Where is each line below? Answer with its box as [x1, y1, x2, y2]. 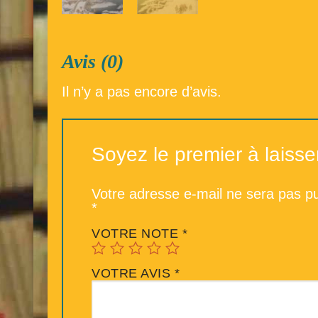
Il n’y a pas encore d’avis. [62, 84, 221, 100]
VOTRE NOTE [92, 226, 182, 241]
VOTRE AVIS [92, 266, 175, 281]
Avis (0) [62, 50, 124, 72]
